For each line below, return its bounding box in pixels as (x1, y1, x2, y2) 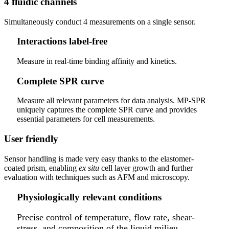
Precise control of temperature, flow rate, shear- (17, 212, 195, 223)
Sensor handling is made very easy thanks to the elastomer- (4, 154, 194, 163)
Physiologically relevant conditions (17, 191, 162, 202)
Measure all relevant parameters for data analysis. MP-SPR (17, 96, 206, 105)
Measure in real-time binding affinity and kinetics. (17, 56, 177, 65)
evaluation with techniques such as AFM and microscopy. (4, 172, 190, 181)
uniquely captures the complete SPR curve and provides (17, 105, 197, 114)
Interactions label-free (17, 36, 107, 47)
